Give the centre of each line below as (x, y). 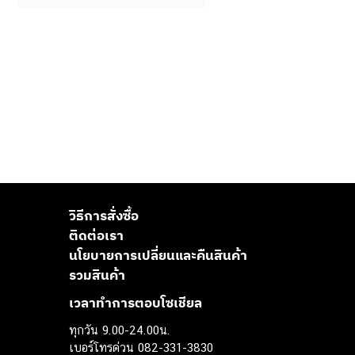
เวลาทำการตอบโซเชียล (136, 303)
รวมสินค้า (97, 275)
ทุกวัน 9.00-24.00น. (120, 330)
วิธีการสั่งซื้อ (104, 215)
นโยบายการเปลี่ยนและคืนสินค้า (158, 255)
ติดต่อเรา (96, 235)
